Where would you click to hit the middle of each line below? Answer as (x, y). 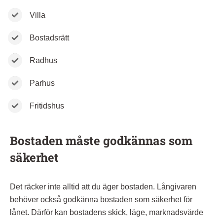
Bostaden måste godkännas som (101, 140)
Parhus (42, 83)
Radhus (43, 60)
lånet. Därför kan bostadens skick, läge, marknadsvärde (107, 212)
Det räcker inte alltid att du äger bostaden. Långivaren (103, 186)
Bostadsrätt (49, 37)
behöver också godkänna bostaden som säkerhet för (101, 199)
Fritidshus (47, 106)
